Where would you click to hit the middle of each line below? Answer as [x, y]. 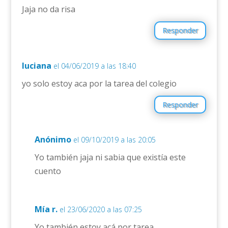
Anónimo [53, 139]
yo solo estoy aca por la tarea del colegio [99, 83]
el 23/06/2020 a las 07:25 [101, 209]
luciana [36, 65]
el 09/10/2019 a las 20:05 [114, 139]
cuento [48, 171]
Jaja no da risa [48, 9]
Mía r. [46, 209]
